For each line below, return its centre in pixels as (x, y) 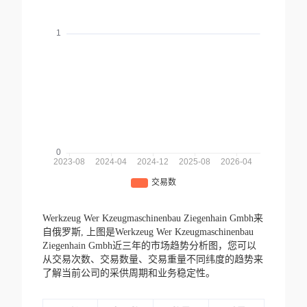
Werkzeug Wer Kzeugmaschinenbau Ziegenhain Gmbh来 (152, 219)
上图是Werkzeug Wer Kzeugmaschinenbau (170, 232)
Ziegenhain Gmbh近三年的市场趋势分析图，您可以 (149, 246)
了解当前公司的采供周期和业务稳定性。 (128, 273)
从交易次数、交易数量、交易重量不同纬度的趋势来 (152, 260)
